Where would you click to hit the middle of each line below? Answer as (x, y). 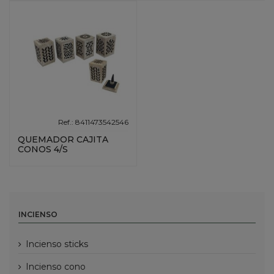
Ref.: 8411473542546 (93, 122)
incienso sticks (58, 244)
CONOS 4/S (43, 150)
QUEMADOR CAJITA (63, 140)
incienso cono (57, 267)
